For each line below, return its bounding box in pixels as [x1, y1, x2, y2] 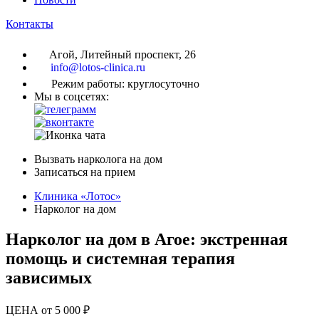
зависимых [6, 268, 92, 287]
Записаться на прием [34, 166, 135, 178]
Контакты [6, 18, 53, 30]
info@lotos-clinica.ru [48, 61, 145, 73]
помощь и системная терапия [6, 249, 235, 268]
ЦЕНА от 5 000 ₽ [6, 303, 90, 316]
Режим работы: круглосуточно [48, 78, 199, 90]
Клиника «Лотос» [34, 190, 121, 202]
